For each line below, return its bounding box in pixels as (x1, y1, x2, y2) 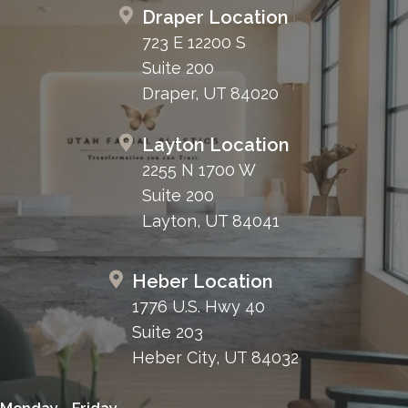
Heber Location (132, 270, 273, 292)
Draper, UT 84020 (142, 83, 279, 103)
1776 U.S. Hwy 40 (132, 296, 265, 316)
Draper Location (142, 5, 289, 28)
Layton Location (141, 133, 290, 156)
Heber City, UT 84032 (132, 347, 299, 367)
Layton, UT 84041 (141, 210, 280, 230)
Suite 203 (132, 321, 203, 342)
